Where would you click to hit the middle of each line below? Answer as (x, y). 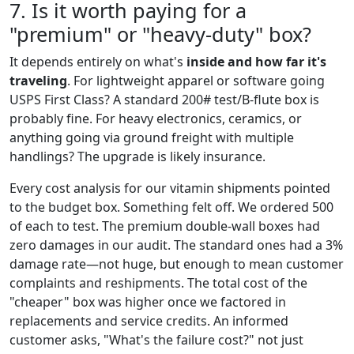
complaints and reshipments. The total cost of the (158, 282)
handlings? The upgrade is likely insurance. (137, 156)
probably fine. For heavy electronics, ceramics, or (156, 118)
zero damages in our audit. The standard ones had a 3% (176, 245)
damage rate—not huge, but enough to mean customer (177, 264)
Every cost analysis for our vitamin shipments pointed (170, 188)
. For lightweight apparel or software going (196, 80)
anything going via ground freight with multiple (152, 137)
